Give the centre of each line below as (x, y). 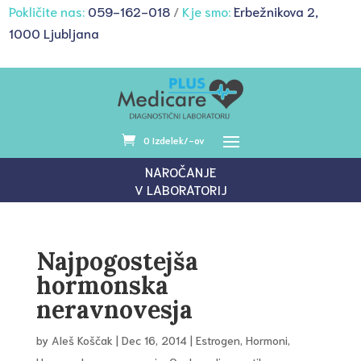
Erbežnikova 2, (276, 11)
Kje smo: (207, 11)
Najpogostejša (117, 261)
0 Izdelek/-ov (174, 140)
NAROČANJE (180, 171)
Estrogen (218, 340)
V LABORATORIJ (180, 189)
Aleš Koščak (82, 340)
